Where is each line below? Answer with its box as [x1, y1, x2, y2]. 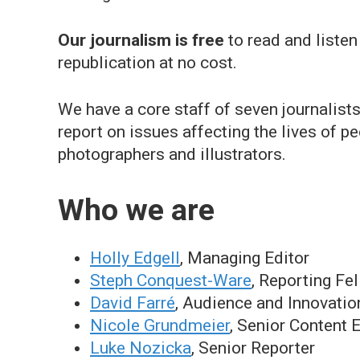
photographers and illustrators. [58, 145, 286, 164]
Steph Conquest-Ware [90, 271, 252, 290]
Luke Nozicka [90, 338, 191, 358]
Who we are [58, 192, 215, 227]
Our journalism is [58, 31, 188, 50]
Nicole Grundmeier [90, 316, 230, 335]
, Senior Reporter [191, 338, 315, 358]
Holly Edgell [90, 248, 180, 268]
